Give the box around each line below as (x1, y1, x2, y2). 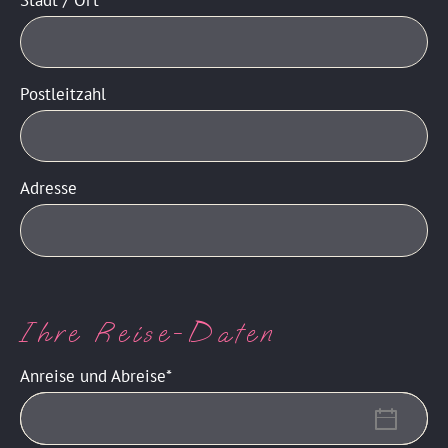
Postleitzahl (20, 83, 106, 106)
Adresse (20, 177, 77, 200)
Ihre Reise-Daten (20, 316, 276, 351)
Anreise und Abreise (20, 365, 166, 388)
